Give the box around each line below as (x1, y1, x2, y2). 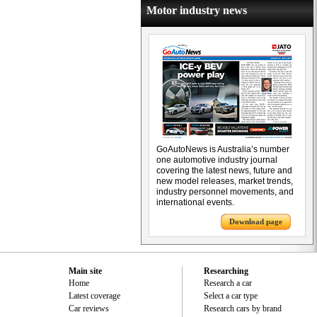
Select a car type (204, 291, 258, 301)
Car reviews (69, 304, 109, 313)
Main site (69, 266, 102, 276)
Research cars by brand (204, 304, 282, 313)
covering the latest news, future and (156, 166, 292, 175)
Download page (229, 217, 282, 226)
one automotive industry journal (156, 155, 277, 165)
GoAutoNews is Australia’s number (156, 144, 289, 154)
